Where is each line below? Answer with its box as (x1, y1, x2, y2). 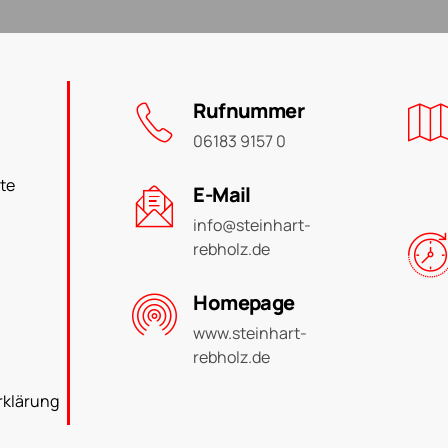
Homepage (193, 288, 295, 316)
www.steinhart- (193, 321, 308, 344)
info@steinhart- (193, 213, 312, 236)
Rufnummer (193, 96, 305, 124)
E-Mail (193, 180, 251, 208)
